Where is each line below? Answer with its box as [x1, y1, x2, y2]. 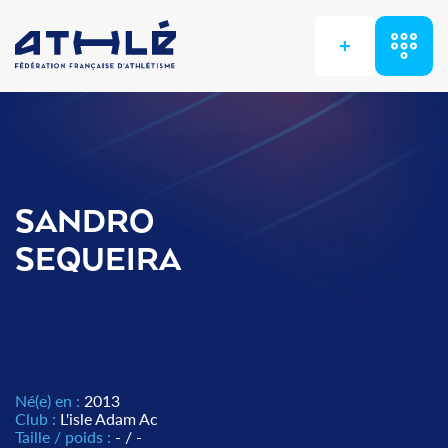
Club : [15, 409, 60, 428]
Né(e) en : [15, 391, 84, 410]
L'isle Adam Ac [60, 409, 158, 428]
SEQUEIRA [15, 243, 181, 279]
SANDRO [15, 205, 154, 241]
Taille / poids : [15, 427, 115, 446]
